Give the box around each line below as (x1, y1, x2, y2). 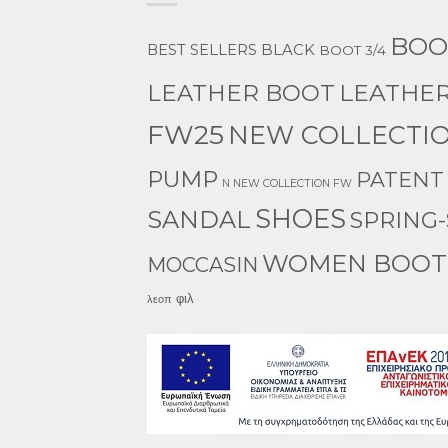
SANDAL (147, 204, 251, 234)
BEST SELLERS (147, 40, 257, 59)
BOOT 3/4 (319, 41, 386, 58)
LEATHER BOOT (147, 78, 335, 107)
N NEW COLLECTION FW (222, 176, 352, 190)
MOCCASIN (147, 252, 258, 277)
